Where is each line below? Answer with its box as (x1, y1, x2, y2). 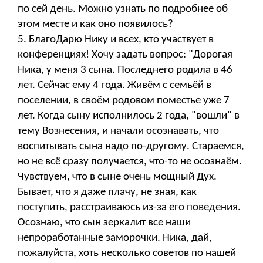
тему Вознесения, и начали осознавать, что (18, 125, 219, 137)
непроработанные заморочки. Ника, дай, (18, 232, 212, 244)
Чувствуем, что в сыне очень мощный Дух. (18, 171, 217, 183)
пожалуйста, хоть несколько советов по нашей (18, 247, 236, 259)
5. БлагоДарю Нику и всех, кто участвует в (18, 33, 214, 45)
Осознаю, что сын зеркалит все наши (18, 217, 191, 228)
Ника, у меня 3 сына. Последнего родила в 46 (18, 64, 232, 76)
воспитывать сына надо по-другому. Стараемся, (18, 140, 244, 152)
